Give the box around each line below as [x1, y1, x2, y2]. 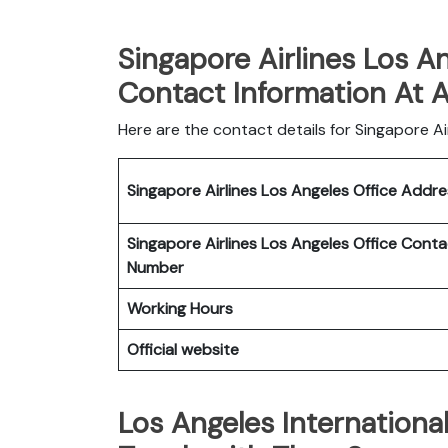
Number [127, 256, 188, 278]
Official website [127, 338, 243, 360]
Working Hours [127, 297, 233, 319]
